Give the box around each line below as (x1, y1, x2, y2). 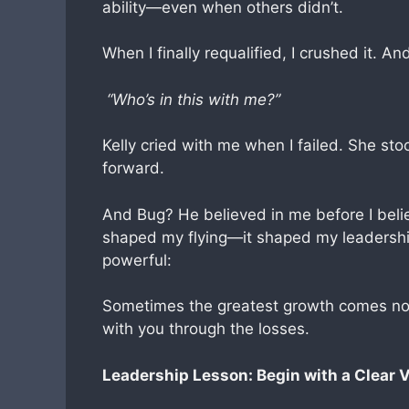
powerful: (102, 250, 172, 269)
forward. (102, 159, 164, 177)
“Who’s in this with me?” (102, 89, 280, 109)
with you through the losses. (102, 320, 309, 338)
